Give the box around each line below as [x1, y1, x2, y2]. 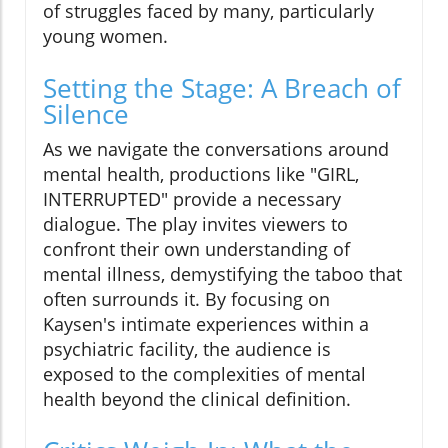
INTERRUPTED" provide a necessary [43, 186, 341, 211]
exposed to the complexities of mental [43, 361, 366, 386]
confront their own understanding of [43, 236, 350, 261]
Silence [43, 95, 129, 132]
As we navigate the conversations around [43, 136, 389, 161]
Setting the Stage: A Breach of [43, 69, 401, 106]
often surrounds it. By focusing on [43, 286, 330, 311]
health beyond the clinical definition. [43, 386, 351, 411]
